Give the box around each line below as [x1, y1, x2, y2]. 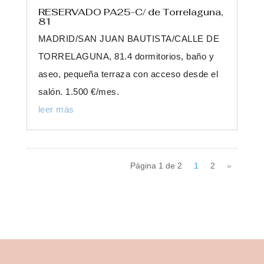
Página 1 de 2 [130, 161, 183, 171]
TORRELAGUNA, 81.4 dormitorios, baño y [38, 51, 214, 62]
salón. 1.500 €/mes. [38, 87, 120, 97]
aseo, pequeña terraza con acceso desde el [38, 69, 219, 80]
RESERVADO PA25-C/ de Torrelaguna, [38, 6, 223, 19]
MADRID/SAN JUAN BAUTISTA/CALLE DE [38, 34, 220, 44]
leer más [38, 104, 74, 115]
